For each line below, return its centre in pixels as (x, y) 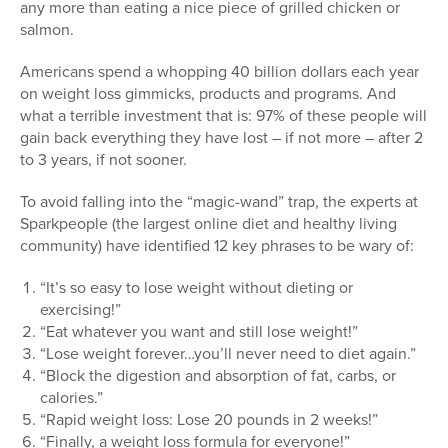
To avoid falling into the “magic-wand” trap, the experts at (219, 202)
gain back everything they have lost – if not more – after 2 (221, 138)
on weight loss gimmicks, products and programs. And (208, 94)
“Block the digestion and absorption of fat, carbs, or (218, 376)
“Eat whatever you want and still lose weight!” (199, 332)
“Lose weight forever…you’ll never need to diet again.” (228, 354)
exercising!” (80, 310)
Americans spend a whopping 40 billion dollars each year (219, 72)
